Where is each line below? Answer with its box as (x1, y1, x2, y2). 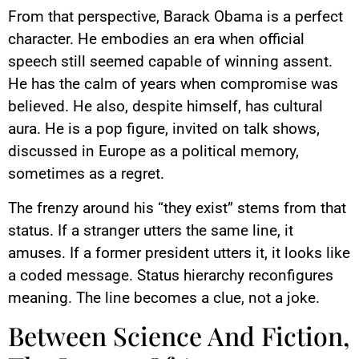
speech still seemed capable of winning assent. (8, 52, 333, 71)
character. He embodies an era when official (8, 30, 305, 49)
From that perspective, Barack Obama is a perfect (8, 7, 343, 26)
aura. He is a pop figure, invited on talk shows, (8, 119, 320, 139)
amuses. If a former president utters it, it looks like (8, 243, 350, 262)
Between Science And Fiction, (8, 318, 349, 353)
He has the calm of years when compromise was (8, 75, 338, 94)
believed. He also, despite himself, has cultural (8, 97, 323, 116)
